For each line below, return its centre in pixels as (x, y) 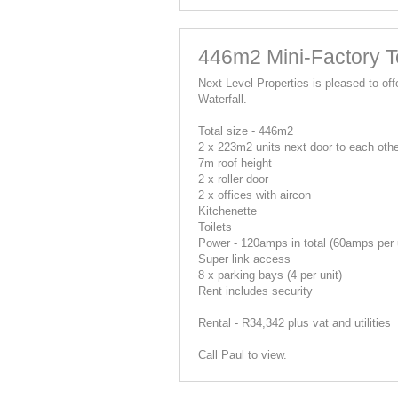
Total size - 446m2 (246, 131)
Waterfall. (223, 99)
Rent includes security (255, 291)
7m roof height (235, 163)
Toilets (215, 227)
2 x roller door (233, 179)
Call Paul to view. (243, 354)
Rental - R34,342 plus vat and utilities (295, 322)
